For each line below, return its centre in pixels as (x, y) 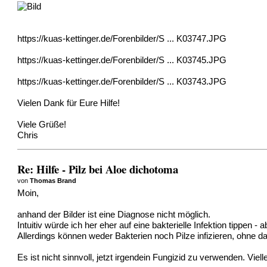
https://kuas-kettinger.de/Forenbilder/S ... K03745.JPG (122, 60)
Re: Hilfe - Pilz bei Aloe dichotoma (98, 169)
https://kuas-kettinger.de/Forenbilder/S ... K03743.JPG (122, 81)
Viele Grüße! (42, 124)
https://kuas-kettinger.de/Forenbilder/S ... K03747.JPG (122, 38)
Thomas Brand (53, 180)
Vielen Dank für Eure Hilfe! (69, 103)
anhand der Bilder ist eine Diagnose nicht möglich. (114, 215)
